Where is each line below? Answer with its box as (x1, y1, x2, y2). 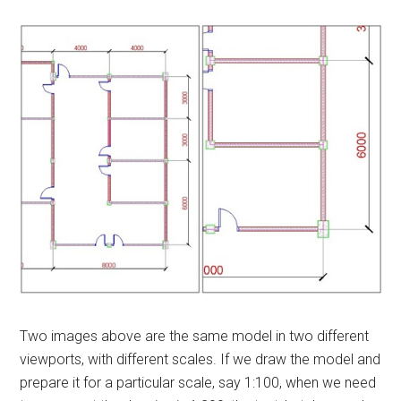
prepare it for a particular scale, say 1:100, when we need (20, 374, 377, 392)
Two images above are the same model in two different (20, 328, 370, 346)
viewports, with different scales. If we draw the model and (20, 351, 381, 369)
